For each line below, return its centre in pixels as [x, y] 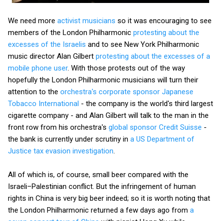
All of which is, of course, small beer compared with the [98, 174]
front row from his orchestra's [58, 127]
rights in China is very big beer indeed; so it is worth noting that [109, 198]
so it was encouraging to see [164, 20]
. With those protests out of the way [126, 68]
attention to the [34, 92]
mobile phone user [38, 68]
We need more [33, 20]
